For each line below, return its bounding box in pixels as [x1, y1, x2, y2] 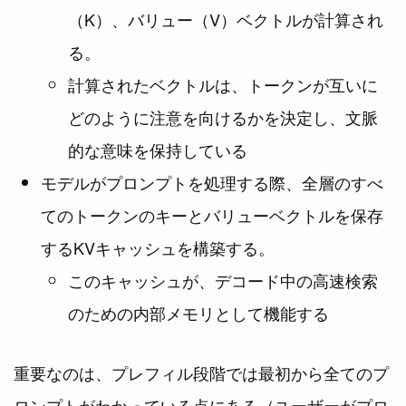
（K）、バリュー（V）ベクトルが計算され [68, 7, 383, 32]
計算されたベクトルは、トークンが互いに [68, 72, 378, 97]
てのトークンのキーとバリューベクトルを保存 [41, 203, 383, 227]
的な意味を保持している [68, 138, 247, 162]
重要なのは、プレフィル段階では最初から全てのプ [14, 361, 389, 385]
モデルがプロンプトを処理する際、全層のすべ [41, 170, 383, 195]
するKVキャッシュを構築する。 [41, 236, 275, 260]
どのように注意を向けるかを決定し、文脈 [68, 105, 378, 130]
